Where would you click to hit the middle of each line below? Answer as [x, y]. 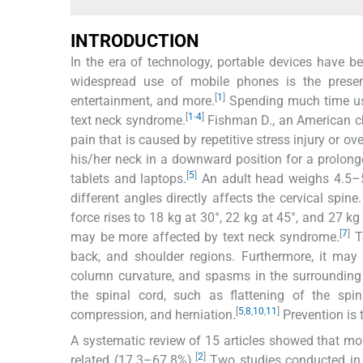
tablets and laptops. [129, 178]
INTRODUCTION [135, 41]
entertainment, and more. [143, 100]
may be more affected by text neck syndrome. [205, 237]
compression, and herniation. [153, 314]
